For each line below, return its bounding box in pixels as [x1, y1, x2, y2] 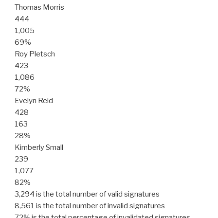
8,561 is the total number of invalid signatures [15, 201, 165, 211]
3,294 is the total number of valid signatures [15, 190, 160, 199]
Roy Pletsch [15, 50, 55, 59]
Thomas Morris [15, 3, 64, 12]
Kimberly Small [15, 143, 63, 152]
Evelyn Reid [15, 96, 53, 106]
